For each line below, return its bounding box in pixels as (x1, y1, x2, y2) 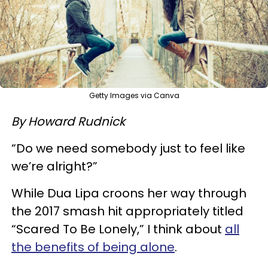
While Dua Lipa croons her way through (11, 184, 246, 202)
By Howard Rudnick (11, 112, 125, 130)
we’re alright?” (11, 157, 98, 175)
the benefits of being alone (11, 238, 175, 255)
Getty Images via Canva (89, 90, 179, 100)
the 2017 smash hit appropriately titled (11, 202, 243, 220)
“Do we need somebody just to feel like (11, 139, 245, 157)
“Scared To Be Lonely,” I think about (11, 220, 225, 237)
